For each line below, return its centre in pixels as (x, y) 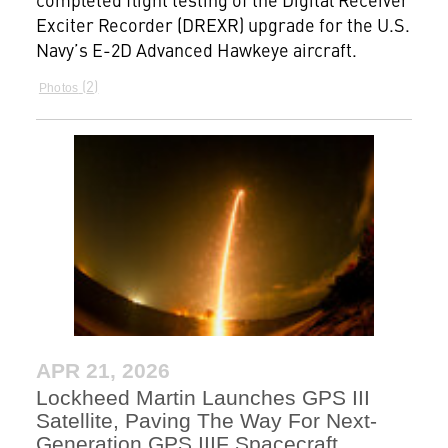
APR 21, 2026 (102, 370)
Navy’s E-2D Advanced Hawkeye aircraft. (196, 50)
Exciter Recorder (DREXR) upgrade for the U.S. (222, 25)
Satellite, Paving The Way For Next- (206, 420)
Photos (58, 88)
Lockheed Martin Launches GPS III (202, 397)
